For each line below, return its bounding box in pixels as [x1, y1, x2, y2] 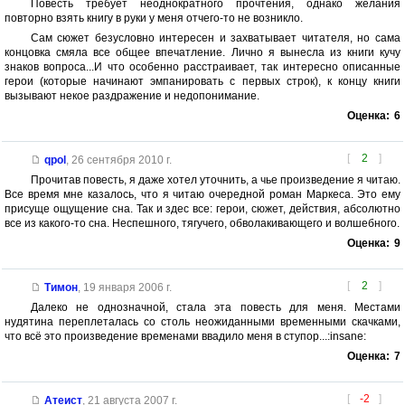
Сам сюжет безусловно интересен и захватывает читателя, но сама [30, 32, 400, 45]
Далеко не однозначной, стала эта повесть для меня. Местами [30, 301, 400, 315]
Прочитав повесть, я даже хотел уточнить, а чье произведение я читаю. [30, 174, 400, 187]
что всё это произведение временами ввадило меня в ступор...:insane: [5, 330, 366, 344]
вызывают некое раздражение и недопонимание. [5, 89, 259, 103]
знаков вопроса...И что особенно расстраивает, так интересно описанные [5, 61, 400, 74]
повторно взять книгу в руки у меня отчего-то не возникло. [5, 12, 303, 25]
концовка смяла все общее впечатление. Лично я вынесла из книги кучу [5, 46, 400, 60]
